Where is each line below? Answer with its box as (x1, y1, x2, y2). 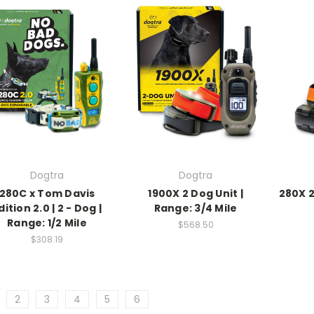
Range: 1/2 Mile (7, 216, 87, 231)
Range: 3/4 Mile (153, 201, 238, 216)
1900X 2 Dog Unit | (148, 186, 243, 201)
